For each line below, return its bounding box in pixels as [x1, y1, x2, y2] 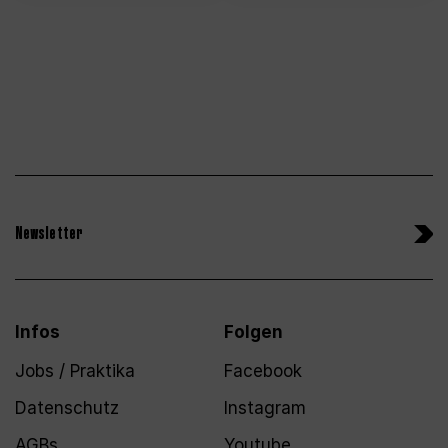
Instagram [224, 398, 306, 419]
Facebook [224, 361, 302, 382]
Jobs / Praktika [15, 361, 135, 382]
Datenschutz [15, 398, 119, 419]
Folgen [224, 322, 283, 343]
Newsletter [15, 222, 83, 246]
